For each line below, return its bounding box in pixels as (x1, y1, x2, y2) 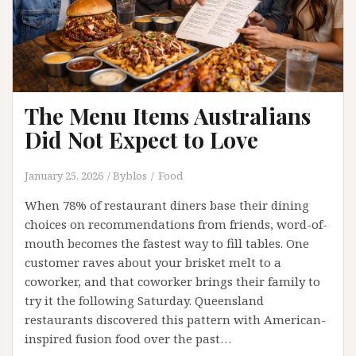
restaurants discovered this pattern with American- (25, 311, 326, 327)
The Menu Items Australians (25, 100, 311, 130)
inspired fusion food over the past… (25, 330, 231, 346)
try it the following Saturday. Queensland (25, 292, 264, 308)
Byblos (113, 168, 147, 183)
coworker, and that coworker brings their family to (25, 273, 320, 289)
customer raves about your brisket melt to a (25, 253, 281, 270)
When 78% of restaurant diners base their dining (25, 196, 309, 213)
